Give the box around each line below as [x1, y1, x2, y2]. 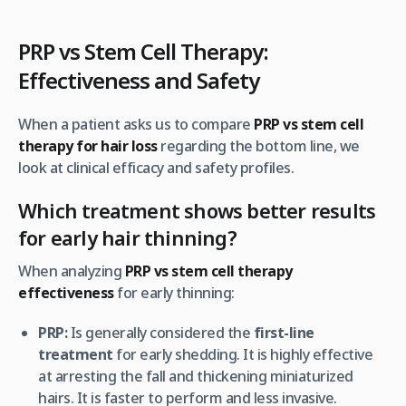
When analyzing [18, 260, 125, 281]
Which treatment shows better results [18, 196, 376, 224]
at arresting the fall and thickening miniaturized [38, 365, 353, 386]
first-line [253, 322, 314, 343]
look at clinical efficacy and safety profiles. [18, 157, 294, 178]
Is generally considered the [67, 322, 254, 343]
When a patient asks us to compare [18, 113, 254, 134]
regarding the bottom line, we [157, 135, 360, 156]
